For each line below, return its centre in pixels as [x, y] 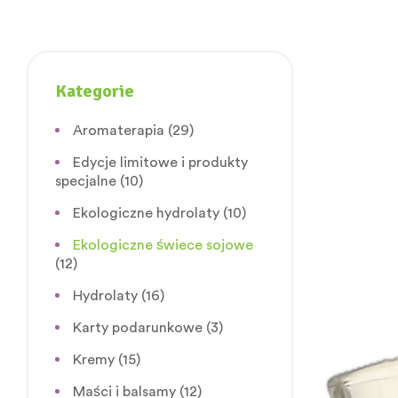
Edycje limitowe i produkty [160, 162]
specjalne [86, 181]
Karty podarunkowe [138, 327]
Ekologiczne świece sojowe [163, 245]
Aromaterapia [119, 130]
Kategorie [95, 91]
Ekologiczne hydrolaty [146, 213]
